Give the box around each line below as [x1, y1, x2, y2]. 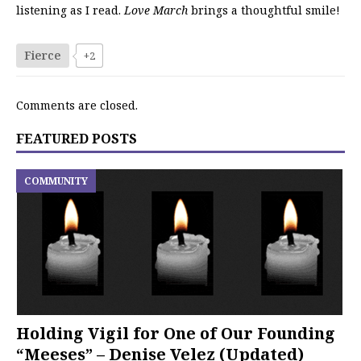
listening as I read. [16, 2, 124, 18]
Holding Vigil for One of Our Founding [16, 322, 335, 344]
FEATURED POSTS [16, 129, 137, 147]
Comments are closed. [16, 97, 138, 113]
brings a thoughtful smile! [188, 2, 340, 18]
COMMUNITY [24, 173, 88, 188]
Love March [124, 2, 188, 18]
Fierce [24, 47, 61, 63]
